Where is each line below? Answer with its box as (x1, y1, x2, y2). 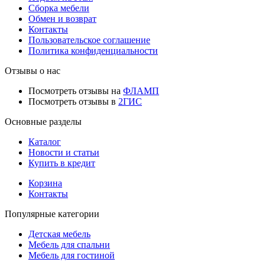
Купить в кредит (28, 158, 95, 169)
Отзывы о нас (5, 66, 60, 76)
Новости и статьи (28, 147, 99, 158)
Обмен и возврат (28, 14, 96, 24)
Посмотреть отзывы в (28, 96, 118, 107)
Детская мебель (28, 229, 91, 240)
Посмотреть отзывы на (28, 86, 123, 96)
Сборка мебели (28, 3, 89, 14)
